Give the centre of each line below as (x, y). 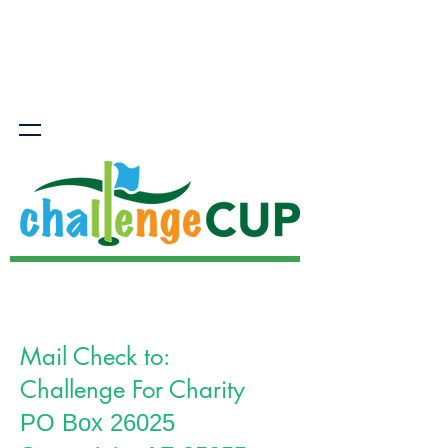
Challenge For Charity (132, 389)
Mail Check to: (98, 356)
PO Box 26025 (97, 422)
